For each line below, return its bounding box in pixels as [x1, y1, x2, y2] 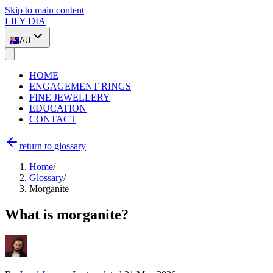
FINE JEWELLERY [29, 92, 110, 103]
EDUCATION [29, 103, 87, 114]
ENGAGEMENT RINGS [29, 81, 131, 92]
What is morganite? [5, 207, 129, 223]
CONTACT [29, 114, 76, 125]
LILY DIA [5, 16, 46, 26]
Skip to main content [5, 5, 84, 15]
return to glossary [19, 141, 86, 152]
